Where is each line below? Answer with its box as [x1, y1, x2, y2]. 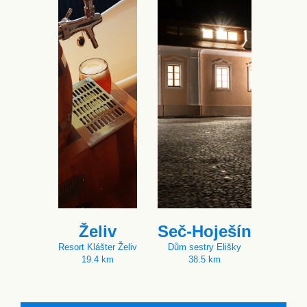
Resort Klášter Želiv [58, 242, 137, 252]
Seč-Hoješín [158, 222, 251, 241]
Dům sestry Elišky [168, 242, 241, 252]
